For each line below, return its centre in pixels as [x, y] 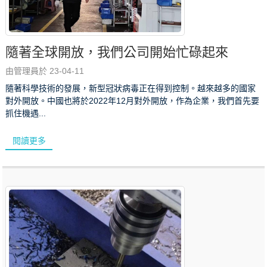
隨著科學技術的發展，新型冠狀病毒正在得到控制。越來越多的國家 [131, 88]
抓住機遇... [26, 113]
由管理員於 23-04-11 [45, 71]
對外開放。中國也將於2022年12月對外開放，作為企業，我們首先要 [133, 100]
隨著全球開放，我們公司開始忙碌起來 [117, 52]
